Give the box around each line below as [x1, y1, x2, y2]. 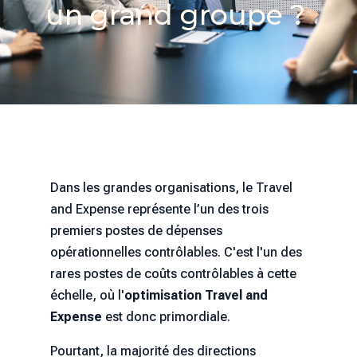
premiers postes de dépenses [49, 223, 222, 239]
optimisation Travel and [124, 288, 268, 304]
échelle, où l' [49, 288, 124, 304]
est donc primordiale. [101, 309, 230, 325]
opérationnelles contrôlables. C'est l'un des [49, 245, 302, 261]
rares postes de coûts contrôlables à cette [49, 266, 296, 282]
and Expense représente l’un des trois [49, 202, 269, 218]
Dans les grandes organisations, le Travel [49, 180, 292, 196]
